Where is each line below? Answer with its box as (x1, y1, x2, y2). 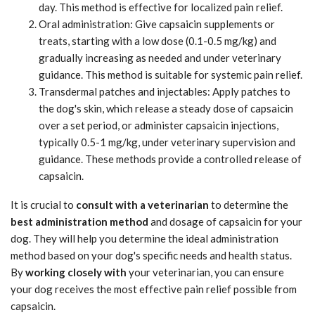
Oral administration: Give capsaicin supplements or (39, 18, 275, 31)
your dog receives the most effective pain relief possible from (11, 283, 297, 296)
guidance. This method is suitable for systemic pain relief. (39, 68, 302, 82)
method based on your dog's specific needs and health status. (11, 249, 292, 262)
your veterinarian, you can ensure (127, 266, 284, 279)
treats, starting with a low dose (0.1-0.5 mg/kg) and (39, 34, 276, 48)
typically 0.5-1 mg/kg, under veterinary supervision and (39, 136, 295, 149)
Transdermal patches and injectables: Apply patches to (39, 85, 290, 98)
